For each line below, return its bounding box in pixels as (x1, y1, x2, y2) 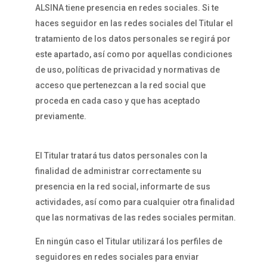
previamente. (35, 111, 86, 121)
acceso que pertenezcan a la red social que (35, 80, 206, 90)
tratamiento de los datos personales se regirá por (35, 34, 231, 44)
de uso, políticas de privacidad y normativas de (35, 65, 220, 74)
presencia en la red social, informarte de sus (35, 182, 210, 191)
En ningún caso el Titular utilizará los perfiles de (35, 237, 222, 246)
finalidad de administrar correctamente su (35, 166, 201, 176)
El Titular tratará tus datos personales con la (35, 151, 207, 160)
